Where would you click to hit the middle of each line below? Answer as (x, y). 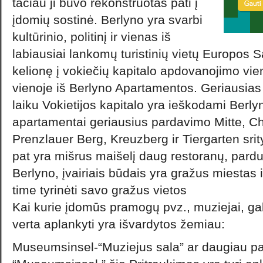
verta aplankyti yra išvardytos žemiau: (119, 224)
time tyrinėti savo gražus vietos (100, 190)
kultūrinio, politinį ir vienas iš (92, 37)
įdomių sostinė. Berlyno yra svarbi (107, 20)
